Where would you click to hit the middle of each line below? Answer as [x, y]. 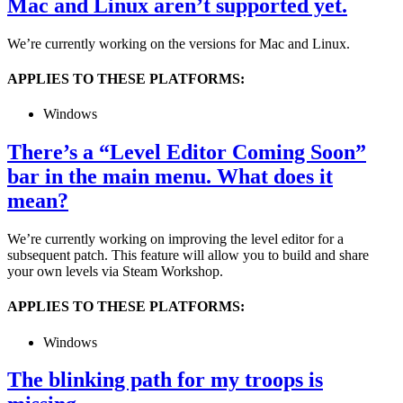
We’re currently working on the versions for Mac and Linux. [179, 43]
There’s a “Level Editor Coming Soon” [187, 152]
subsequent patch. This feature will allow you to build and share [188, 255]
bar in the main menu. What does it [170, 177]
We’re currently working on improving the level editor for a [175, 239]
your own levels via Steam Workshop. [115, 271]
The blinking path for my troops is [165, 380]
